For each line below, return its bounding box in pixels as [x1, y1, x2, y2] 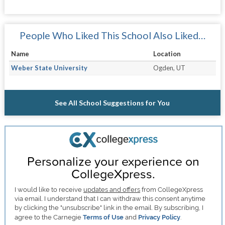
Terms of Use [83, 213, 124, 221]
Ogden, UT [153, 63, 185, 72]
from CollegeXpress [140, 186, 203, 194]
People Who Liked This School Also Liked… [19, 29, 205, 41]
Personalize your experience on [27, 152, 200, 170]
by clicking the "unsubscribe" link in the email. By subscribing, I [15, 204, 204, 212]
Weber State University [11, 63, 87, 72]
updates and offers [83, 186, 141, 194]
